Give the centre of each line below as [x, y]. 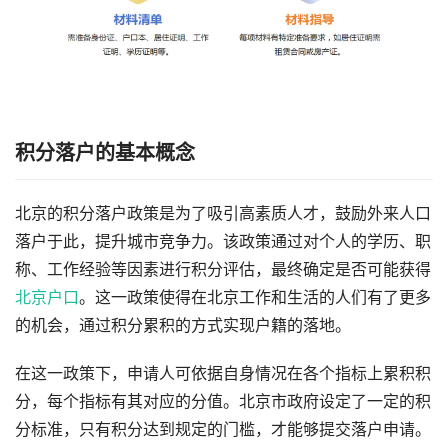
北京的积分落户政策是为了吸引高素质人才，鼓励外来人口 [223, 214]
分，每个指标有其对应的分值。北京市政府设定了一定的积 [223, 402]
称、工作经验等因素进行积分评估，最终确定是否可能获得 [223, 270]
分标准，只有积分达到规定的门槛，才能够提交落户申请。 [223, 430]
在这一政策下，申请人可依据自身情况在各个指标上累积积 [223, 374]
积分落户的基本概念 [105, 153]
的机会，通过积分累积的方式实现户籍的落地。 [183, 326]
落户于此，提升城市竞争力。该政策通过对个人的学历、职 [223, 242]
